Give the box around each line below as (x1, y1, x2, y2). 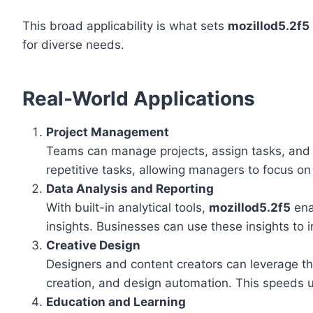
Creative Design (46, 238, 140, 253)
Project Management (46, 125, 169, 140)
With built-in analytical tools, (46, 201, 209, 215)
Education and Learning (46, 295, 186, 310)
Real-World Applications (22, 87, 255, 111)
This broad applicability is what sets (22, 19, 228, 34)
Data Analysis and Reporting (46, 182, 214, 196)
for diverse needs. (22, 38, 124, 52)
